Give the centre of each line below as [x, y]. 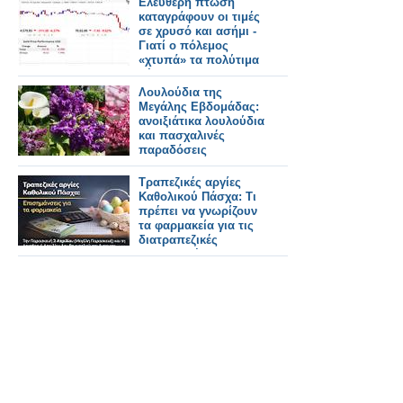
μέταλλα [161, 74]
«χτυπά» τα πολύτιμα [199, 60]
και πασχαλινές [182, 135]
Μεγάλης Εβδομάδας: [199, 107]
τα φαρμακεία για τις [196, 225]
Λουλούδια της [180, 92]
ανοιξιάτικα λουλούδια [201, 121]
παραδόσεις [173, 150]
